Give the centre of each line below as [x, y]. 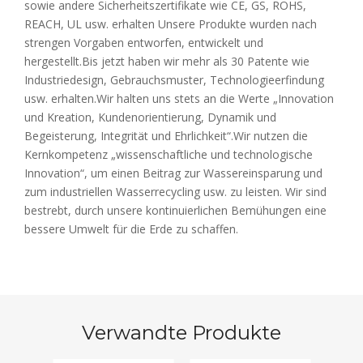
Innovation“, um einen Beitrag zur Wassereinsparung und [173, 173]
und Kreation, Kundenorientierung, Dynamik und [150, 117]
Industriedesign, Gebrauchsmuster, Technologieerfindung [174, 79]
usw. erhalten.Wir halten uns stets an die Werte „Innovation [179, 98]
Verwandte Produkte [181, 332]
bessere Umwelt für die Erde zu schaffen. [131, 228]
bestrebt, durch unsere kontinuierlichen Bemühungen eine [175, 210]
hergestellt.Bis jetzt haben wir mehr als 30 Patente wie [167, 61]
